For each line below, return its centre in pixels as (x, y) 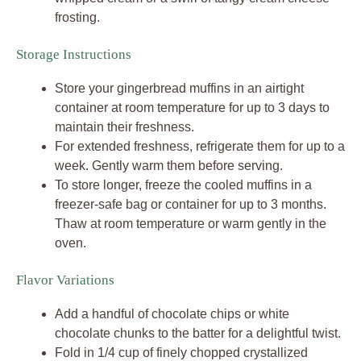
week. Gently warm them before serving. (169, 166)
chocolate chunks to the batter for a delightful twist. (198, 334)
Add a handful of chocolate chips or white (172, 314)
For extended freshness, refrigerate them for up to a (200, 147)
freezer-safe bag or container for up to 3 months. (191, 205)
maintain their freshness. (124, 127)
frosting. (77, 18)
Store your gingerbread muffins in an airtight (179, 89)
